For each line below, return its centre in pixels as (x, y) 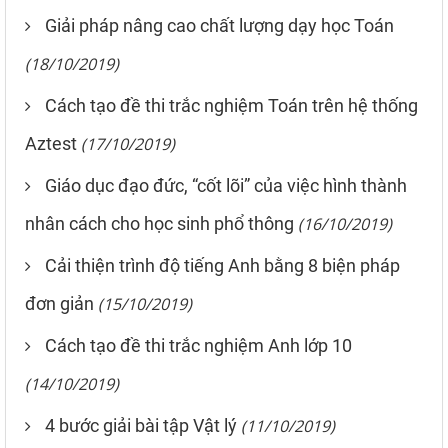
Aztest (51, 143)
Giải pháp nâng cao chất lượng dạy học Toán (219, 25)
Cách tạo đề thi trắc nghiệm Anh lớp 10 (198, 345)
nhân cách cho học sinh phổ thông (159, 223)
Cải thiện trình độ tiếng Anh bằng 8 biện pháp (222, 265)
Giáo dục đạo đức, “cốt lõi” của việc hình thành (226, 185)
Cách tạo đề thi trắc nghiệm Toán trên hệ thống (231, 105)
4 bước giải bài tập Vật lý (141, 425)
